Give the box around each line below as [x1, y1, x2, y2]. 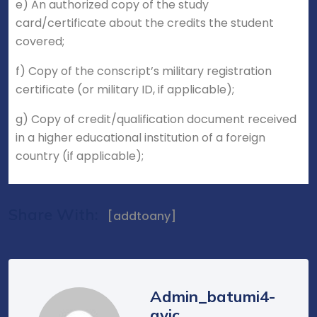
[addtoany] [105, 208, 176, 225]
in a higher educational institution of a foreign [16, 129, 265, 146]
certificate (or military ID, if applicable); [16, 81, 234, 98]
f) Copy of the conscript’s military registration [16, 63, 272, 80]
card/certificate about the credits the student [16, 15, 274, 32]
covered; [16, 33, 64, 50]
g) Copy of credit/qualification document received [16, 111, 296, 128]
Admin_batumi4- [150, 287, 275, 307]
